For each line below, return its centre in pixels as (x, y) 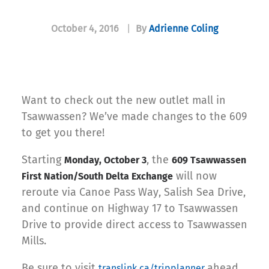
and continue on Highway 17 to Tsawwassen (130, 209)
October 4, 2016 (85, 29)
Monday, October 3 (105, 160)
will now (195, 176)
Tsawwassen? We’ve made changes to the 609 (134, 117)
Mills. (34, 241)
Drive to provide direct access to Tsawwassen (134, 225)
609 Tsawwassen (209, 160)
